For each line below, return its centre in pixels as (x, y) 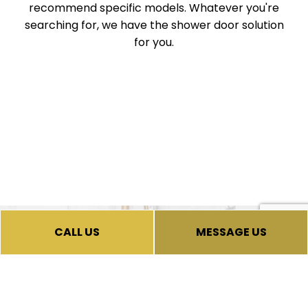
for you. (154, 42)
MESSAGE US (231, 232)
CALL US (77, 232)
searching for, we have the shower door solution (154, 25)
